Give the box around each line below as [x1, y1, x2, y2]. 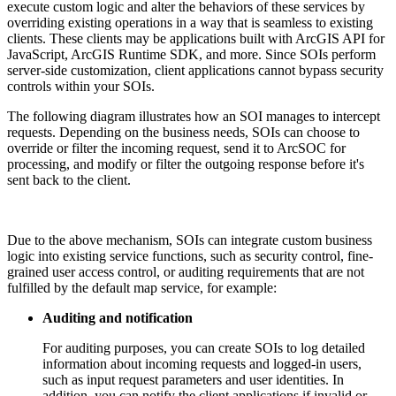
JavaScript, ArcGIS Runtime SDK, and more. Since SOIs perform [7, 46, 376, 62]
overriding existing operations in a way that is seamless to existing [7, 14, 373, 30]
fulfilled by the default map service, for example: [7, 279, 277, 295]
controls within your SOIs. [7, 78, 155, 94]
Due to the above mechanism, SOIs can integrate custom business [7, 232, 372, 247]
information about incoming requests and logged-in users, [42, 355, 362, 371]
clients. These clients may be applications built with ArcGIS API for [7, 30, 385, 46]
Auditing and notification [42, 309, 193, 325]
